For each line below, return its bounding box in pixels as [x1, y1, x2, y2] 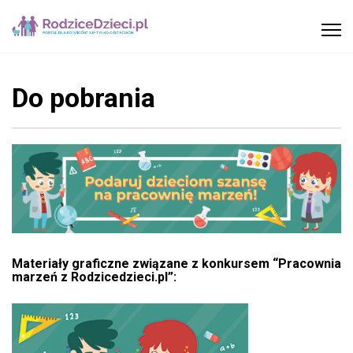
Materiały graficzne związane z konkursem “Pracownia [12, 255, 341, 271]
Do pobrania [12, 82, 155, 113]
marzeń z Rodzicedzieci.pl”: [12, 269, 176, 284]
